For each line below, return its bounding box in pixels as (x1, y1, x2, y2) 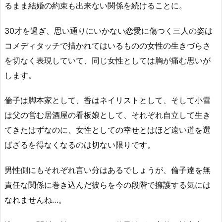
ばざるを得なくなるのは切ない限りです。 (4, 140, 155, 150)
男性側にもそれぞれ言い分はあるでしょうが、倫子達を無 (4, 165, 211, 175)
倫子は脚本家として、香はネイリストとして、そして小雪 (4, 95, 211, 106)
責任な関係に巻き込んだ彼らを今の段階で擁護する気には (4, 180, 211, 190)
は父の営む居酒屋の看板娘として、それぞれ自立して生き (4, 110, 211, 120)
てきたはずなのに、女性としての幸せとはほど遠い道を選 (4, 125, 211, 135)
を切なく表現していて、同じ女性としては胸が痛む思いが (4, 55, 211, 65)
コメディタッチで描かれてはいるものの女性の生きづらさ (4, 40, 211, 51)
